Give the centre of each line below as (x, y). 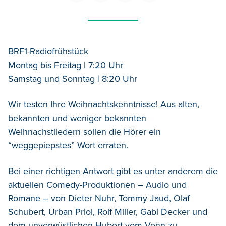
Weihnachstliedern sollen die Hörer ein (84, 132)
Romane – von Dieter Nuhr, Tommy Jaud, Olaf (99, 199)
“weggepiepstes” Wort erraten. (68, 146)
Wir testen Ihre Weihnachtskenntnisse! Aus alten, (104, 105)
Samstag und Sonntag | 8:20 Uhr (73, 79)
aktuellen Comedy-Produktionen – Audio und (97, 185)
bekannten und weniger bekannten (77, 118)
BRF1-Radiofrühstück (48, 52)
